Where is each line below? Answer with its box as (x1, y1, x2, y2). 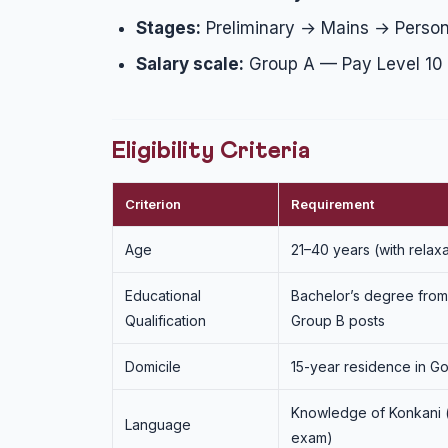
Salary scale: (136, 54, 244, 74)
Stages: (136, 18, 201, 38)
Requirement (291, 196, 374, 212)
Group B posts (291, 312, 385, 329)
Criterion (125, 196, 181, 212)
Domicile (125, 358, 181, 375)
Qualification (125, 312, 206, 329)
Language (125, 416, 191, 433)
